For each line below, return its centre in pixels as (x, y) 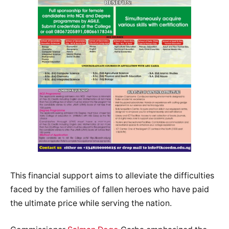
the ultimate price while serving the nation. (91, 203)
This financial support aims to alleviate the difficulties (112, 175)
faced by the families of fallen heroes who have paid (110, 189)
